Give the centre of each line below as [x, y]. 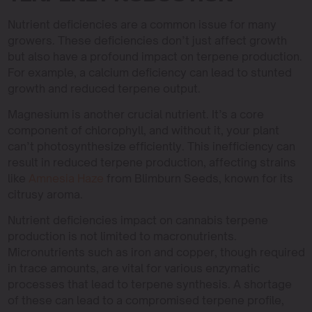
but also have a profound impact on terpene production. [155, 56]
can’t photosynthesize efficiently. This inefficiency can [151, 146]
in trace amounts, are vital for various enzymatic [133, 268]
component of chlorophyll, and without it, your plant [143, 130]
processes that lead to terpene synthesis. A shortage [149, 284]
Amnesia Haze [66, 178]
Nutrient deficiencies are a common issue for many [142, 24]
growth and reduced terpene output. [104, 88]
